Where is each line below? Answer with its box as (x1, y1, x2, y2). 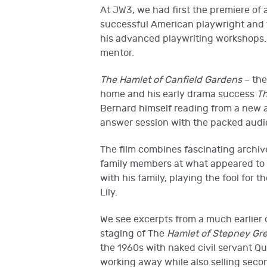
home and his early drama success (100, 89, 257, 101)
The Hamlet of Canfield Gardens (100, 74, 245, 86)
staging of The (100, 228, 165, 240)
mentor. (100, 48, 135, 60)
